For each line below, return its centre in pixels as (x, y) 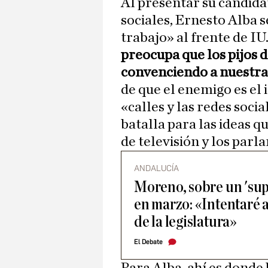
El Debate (148, 242)
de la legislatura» (185, 222)
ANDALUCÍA (156, 169)
